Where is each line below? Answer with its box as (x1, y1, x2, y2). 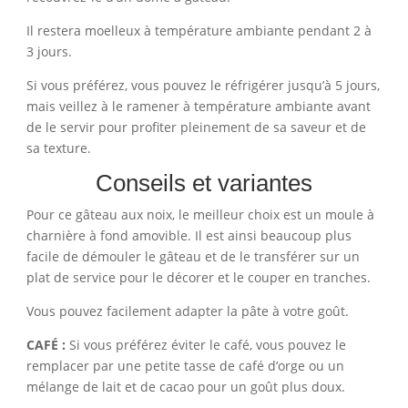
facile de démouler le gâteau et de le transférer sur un (25, 248, 360, 266)
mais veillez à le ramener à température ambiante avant (25, 97, 371, 116)
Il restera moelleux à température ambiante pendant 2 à (25, 22, 372, 40)
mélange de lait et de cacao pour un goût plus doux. (25, 378, 345, 396)
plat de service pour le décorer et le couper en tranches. (25, 269, 371, 287)
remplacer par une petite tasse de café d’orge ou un (25, 357, 344, 375)
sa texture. (25, 139, 91, 158)
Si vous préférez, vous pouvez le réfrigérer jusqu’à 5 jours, (25, 76, 380, 95)
